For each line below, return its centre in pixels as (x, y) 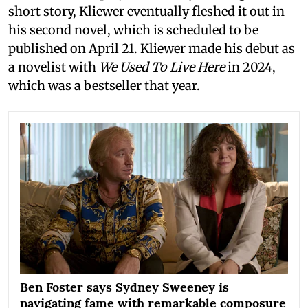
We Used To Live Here (163, 67)
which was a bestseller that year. (104, 85)
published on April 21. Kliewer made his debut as (152, 48)
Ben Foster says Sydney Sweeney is (124, 287)
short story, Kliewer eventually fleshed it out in (146, 11)
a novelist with (54, 67)
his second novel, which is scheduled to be (133, 30)
